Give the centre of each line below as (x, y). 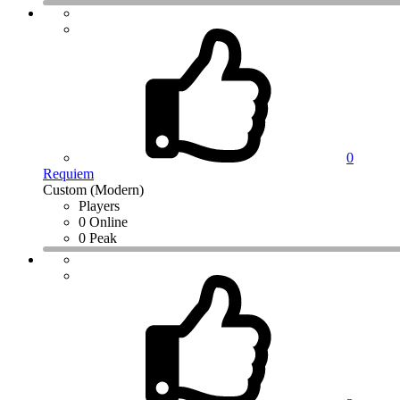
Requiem (68, 174)
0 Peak (98, 238)
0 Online (103, 222)
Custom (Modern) (93, 190)
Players (99, 206)
